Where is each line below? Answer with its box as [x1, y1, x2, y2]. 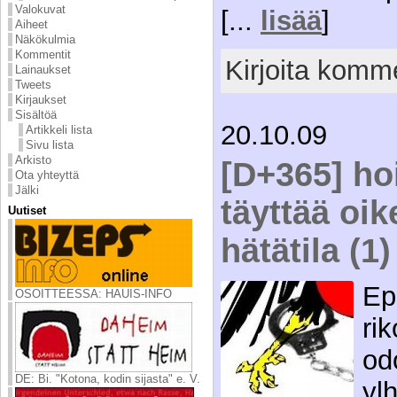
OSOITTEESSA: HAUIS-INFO [15, 286, 172, 300]
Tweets [15, 77, 51, 91]
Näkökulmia [15, 32, 75, 46]
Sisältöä [15, 107, 57, 121]
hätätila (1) [221, 231, 391, 269]
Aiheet [15, 17, 48, 31]
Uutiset [8, 203, 46, 217]
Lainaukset [15, 62, 71, 76]
